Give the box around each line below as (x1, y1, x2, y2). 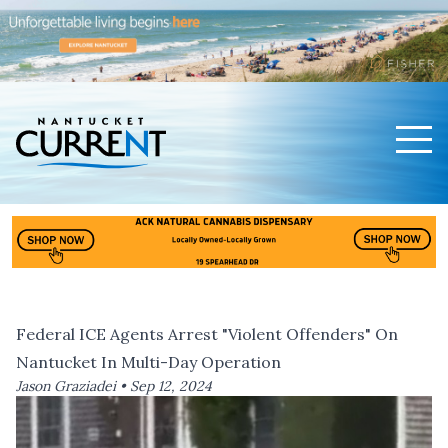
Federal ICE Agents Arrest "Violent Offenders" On (16, 324, 398, 345)
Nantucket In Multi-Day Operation (16, 352, 281, 373)
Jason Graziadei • (16, 377, 130, 396)
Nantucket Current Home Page (15, 188, 255, 209)
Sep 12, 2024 (130, 377, 212, 396)
